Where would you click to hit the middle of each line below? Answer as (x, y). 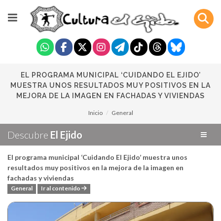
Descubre (29, 135)
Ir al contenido (61, 188)
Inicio (95, 113)
